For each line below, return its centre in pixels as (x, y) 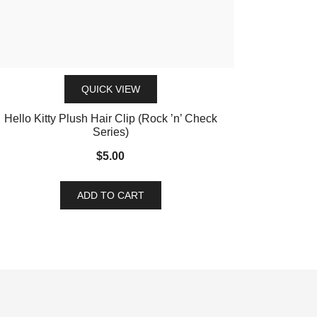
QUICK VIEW (110, 89)
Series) (110, 132)
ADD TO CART (110, 195)
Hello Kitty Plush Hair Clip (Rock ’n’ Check (110, 119)
